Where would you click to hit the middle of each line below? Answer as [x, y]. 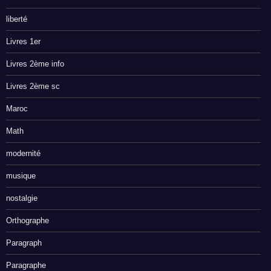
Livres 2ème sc [33, 87]
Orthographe [28, 221]
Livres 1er [23, 42]
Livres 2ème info [35, 64]
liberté [17, 19]
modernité [23, 154]
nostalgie [22, 198]
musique [21, 176]
